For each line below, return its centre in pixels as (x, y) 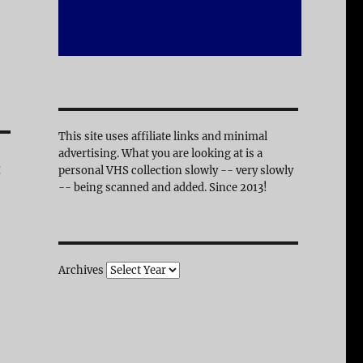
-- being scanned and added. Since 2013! (162, 187)
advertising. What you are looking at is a (160, 153)
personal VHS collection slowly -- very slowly (175, 170)
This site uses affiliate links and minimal (162, 136)
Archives (81, 270)
